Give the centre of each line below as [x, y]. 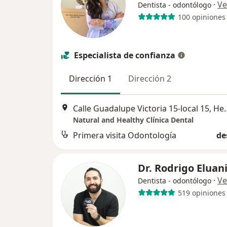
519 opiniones [201, 193]
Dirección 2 [150, 79]
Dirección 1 [90, 79]
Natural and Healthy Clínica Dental [133, 120]
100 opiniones [201, 17]
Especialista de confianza [125, 55]
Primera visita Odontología [125, 136]
